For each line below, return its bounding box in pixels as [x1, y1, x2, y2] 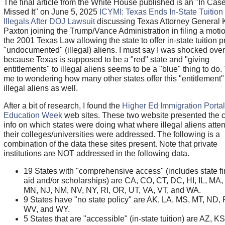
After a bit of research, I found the [3, 101, 122, 110]
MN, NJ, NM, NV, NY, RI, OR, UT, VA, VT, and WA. [23, 185, 201, 194]
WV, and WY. [23, 204, 70, 213]
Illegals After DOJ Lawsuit [3, 17, 95, 26]
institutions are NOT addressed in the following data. [3, 149, 189, 158]
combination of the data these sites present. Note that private [3, 139, 217, 148]
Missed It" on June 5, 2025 [3, 7, 99, 16]
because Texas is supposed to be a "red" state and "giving [3, 55, 209, 64]
